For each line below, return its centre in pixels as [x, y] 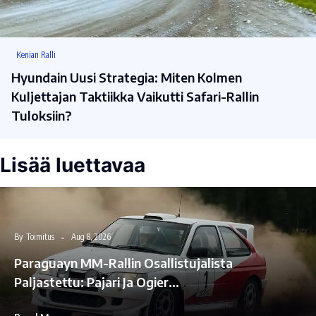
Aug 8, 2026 [91, 237]
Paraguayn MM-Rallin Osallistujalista [123, 263]
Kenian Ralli [36, 55]
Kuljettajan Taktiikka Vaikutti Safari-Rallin [135, 97]
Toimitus [40, 237]
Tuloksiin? [42, 116]
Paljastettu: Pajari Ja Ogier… [97, 282]
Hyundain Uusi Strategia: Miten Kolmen [127, 78]
